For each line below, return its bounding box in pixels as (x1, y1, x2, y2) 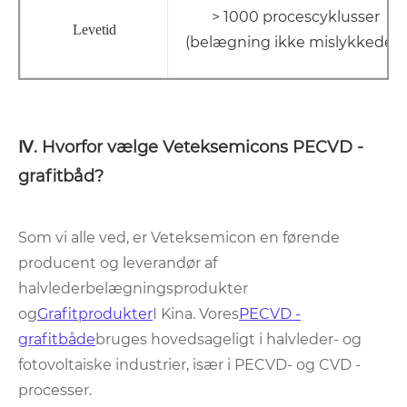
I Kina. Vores (153, 305, 239, 323)
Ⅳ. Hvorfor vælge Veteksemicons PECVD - (18, 137, 363, 158)
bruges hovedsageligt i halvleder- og (95, 331, 362, 349)
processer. (18, 382, 92, 400)
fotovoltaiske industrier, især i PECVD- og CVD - (18, 356, 361, 374)
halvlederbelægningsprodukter (18, 280, 248, 298)
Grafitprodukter (37, 305, 153, 323)
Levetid (72, 22, 116, 38)
